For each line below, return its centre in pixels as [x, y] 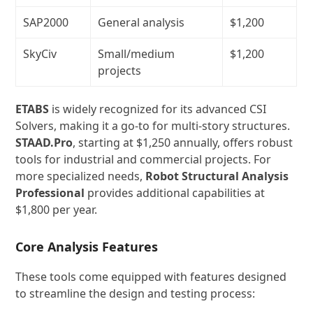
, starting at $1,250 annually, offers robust [183, 143]
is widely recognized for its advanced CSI [158, 109]
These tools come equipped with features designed [151, 277]
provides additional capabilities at [175, 193]
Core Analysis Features [87, 247]
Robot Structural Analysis [217, 176]
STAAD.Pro [44, 143]
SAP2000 [46, 22]
